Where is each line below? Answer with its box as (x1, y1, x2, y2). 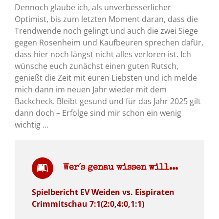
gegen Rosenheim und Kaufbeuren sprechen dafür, (14, 37, 203, 48)
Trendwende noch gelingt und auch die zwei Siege (14, 25, 198, 37)
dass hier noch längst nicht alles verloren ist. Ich (14, 49, 191, 60)
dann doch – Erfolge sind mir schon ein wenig (14, 108, 181, 119)
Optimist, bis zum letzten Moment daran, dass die (14, 14, 198, 25)
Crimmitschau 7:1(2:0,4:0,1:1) (31, 198, 144, 210)
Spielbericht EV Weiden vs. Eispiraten (31, 187, 175, 198)
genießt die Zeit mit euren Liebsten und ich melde (14, 72, 197, 84)
